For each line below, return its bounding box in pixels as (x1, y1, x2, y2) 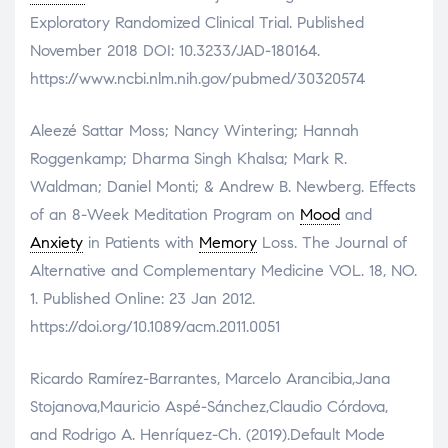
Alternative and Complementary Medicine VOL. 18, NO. (30, 260, 417, 280)
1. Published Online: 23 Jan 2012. (30, 288, 255, 308)
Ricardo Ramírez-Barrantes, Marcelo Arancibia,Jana (30, 368, 390, 388)
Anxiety (30, 232, 83, 252)
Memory (199, 232, 257, 252)
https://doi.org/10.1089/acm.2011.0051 (30, 316, 280, 336)
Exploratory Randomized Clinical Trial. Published (30, 12, 364, 32)
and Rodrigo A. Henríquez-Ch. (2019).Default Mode (30, 424, 385, 444)
